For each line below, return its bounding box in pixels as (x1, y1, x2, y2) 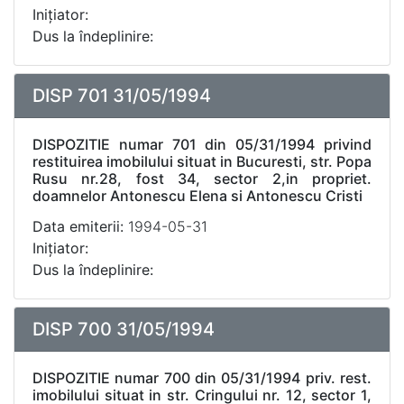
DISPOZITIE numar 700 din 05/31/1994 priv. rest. (32, 369, 372, 387)
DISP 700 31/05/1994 (32, 318, 215, 340)
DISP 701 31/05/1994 (32, 85, 211, 106)
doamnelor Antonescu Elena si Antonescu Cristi (32, 187, 363, 205)
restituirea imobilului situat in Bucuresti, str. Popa (32, 152, 372, 170)
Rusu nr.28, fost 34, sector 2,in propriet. (32, 170, 372, 188)
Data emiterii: (32, 217, 128, 235)
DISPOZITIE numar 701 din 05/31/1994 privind (32, 135, 372, 153)
